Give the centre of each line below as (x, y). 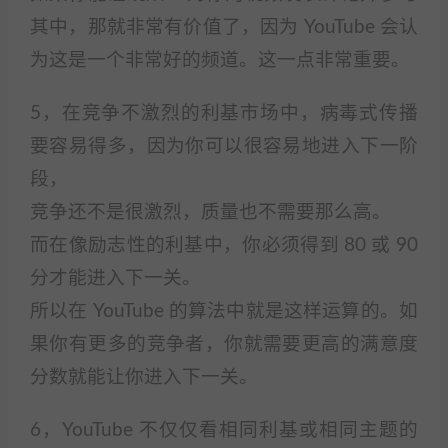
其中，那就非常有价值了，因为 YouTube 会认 (224, 27)
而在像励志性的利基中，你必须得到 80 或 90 (224, 245)
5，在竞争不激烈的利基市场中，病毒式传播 (224, 113)
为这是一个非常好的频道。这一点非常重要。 (220, 60)
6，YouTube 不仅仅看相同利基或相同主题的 (224, 430)
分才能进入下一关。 (115, 278)
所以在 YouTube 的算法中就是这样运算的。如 (224, 311)
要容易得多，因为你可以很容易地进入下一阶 (224, 146)
